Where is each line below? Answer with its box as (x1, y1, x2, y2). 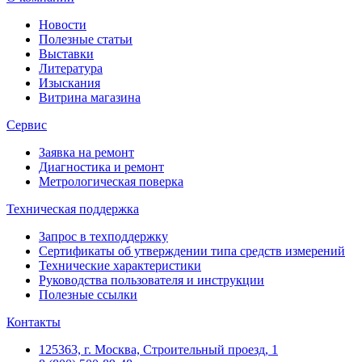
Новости (39, 17, 86, 32)
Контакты (6, 314, 61, 329)
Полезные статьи (39, 32, 133, 46)
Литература (39, 61, 103, 75)
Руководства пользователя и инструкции (39, 272, 264, 287)
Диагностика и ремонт (39, 159, 164, 174)
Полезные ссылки (39, 287, 137, 301)
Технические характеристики (39, 258, 201, 272)
